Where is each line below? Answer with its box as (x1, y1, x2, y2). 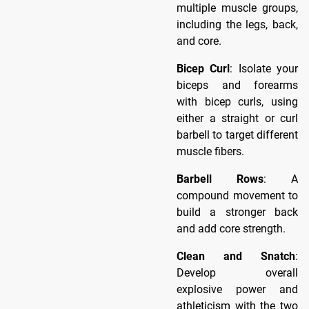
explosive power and (177, 282, 298, 296)
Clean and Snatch (177, 249, 295, 263)
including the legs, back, (177, 17, 298, 31)
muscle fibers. (177, 144, 244, 158)
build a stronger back (177, 205, 298, 219)
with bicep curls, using (177, 94, 298, 108)
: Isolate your (230, 61, 299, 75)
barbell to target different (177, 128, 298, 141)
